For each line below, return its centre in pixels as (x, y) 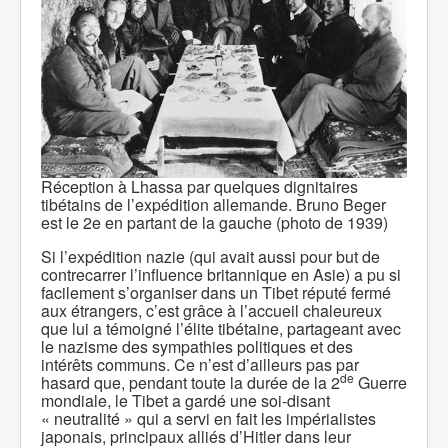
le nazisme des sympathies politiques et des (197, 346)
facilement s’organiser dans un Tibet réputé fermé (216, 292)
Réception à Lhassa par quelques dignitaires (199, 186)
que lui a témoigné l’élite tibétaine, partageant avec (221, 328)
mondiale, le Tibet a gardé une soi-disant (185, 400)
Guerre (380, 382)
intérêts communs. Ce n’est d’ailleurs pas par (200, 364)
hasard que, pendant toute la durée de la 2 (190, 382)
